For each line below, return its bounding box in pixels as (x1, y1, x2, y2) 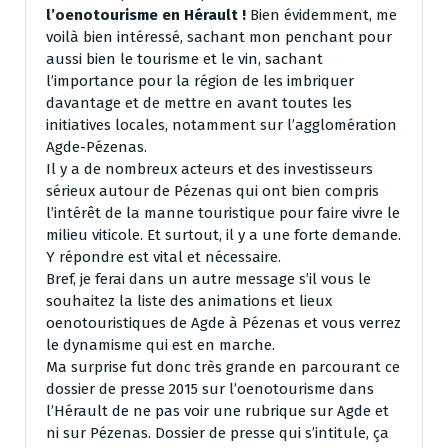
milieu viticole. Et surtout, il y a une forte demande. (46, 226, 401, 245)
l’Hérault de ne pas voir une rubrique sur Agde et (46, 402, 389, 421)
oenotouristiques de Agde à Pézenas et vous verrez (46, 314, 401, 333)
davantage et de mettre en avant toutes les (46, 94, 352, 113)
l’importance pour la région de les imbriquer (46, 72, 354, 91)
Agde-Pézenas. (46, 138, 147, 157)
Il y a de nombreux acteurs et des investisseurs (46, 160, 373, 179)
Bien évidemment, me (246, 6, 397, 25)
